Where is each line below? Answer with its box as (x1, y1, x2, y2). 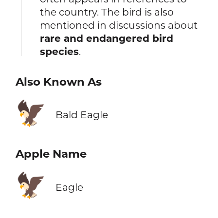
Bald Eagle (55, 109, 108, 121)
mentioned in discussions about (40, 19, 198, 32)
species (40, 45, 79, 58)
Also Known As (15, 75, 102, 89)
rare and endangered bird (40, 32, 174, 45)
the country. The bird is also (40, 6, 174, 18)
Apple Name (15, 147, 87, 161)
